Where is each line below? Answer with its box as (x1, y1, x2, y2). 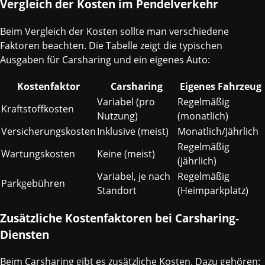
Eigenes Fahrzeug (180, 79, 261, 93)
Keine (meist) (97, 147, 155, 160)
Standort (97, 183, 137, 197)
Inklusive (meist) (97, 124, 169, 138)
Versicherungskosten (1, 124, 96, 138)
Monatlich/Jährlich (177, 124, 258, 138)
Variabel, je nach (97, 169, 170, 183)
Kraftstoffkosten (1, 102, 74, 115)
